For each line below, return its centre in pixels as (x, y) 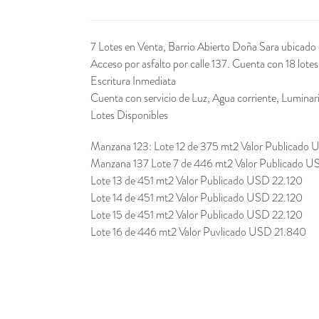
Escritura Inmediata (133, 81)
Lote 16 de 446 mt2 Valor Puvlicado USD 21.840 (198, 232)
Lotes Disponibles (129, 115)
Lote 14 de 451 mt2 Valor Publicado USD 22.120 (197, 198)
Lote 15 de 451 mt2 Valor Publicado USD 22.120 (197, 215)
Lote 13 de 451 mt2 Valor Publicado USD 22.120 (197, 181)
